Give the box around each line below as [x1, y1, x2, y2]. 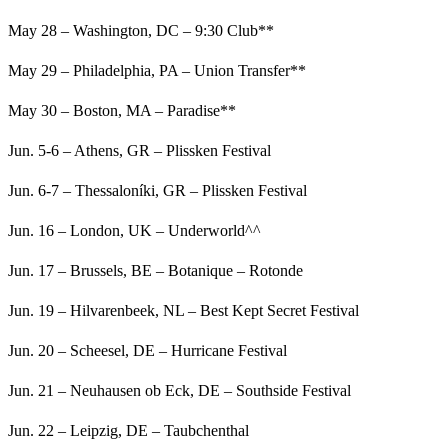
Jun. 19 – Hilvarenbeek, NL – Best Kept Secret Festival [8, 302, 359, 320]
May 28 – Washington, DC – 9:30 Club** [8, 22, 274, 40]
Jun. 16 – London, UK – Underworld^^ [8, 222, 261, 240]
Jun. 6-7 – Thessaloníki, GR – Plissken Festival [8, 182, 307, 200]
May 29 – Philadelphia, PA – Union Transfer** [8, 62, 306, 80]
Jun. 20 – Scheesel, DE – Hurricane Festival [8, 342, 287, 360]
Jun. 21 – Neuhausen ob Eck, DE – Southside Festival [8, 382, 351, 400]
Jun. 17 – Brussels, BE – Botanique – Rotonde [8, 262, 303, 280]
